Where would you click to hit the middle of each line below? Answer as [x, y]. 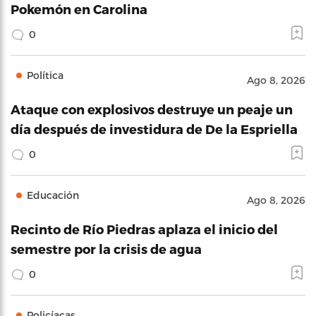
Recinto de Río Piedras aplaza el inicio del [144, 229]
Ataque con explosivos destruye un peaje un [152, 109]
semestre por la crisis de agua [106, 249]
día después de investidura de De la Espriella [154, 129]
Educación [53, 195]
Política [45, 75]
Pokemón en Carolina [79, 9]
